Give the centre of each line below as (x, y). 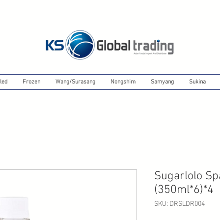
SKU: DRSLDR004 (179, 204)
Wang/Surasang (75, 82)
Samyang (162, 82)
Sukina (197, 82)
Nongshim (123, 82)
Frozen (31, 82)
